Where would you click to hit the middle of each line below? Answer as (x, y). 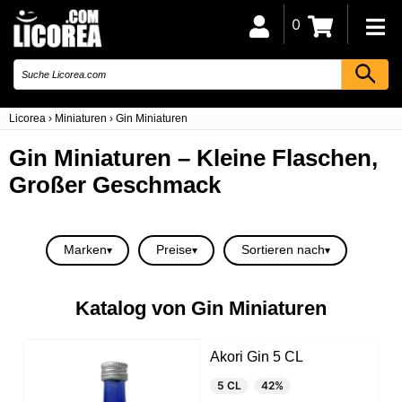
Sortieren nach (283, 249)
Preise (174, 249)
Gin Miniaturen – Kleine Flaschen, (193, 158)
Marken (85, 249)
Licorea (27, 118)
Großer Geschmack (115, 185)
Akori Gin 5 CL (257, 356)
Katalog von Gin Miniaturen (201, 308)
